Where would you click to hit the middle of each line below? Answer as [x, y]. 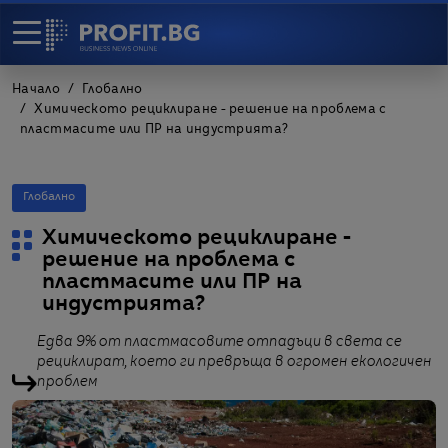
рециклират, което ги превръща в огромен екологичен [234, 362]
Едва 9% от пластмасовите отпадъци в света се [219, 342]
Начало [36, 90]
